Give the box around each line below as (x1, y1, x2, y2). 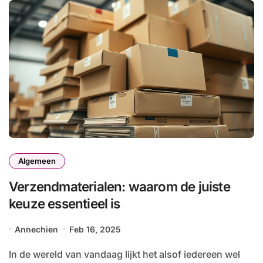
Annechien (15, 224, 59, 234)
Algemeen (18, 156, 56, 166)
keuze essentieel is (9, 195, 120, 211)
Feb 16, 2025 (69, 224, 121, 234)
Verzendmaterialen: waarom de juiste (9, 178, 230, 194)
